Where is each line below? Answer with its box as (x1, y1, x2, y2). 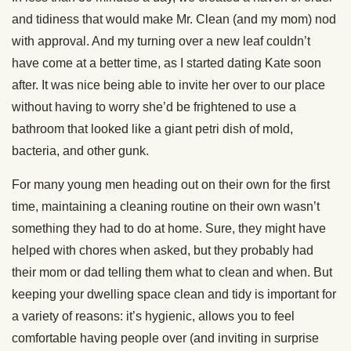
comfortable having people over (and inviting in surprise (12, 331, 319, 346)
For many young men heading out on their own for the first (12, 178, 330, 192)
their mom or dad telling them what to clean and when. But (12, 266, 332, 280)
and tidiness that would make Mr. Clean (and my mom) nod (12, 13, 336, 27)
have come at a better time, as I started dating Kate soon (12, 56, 321, 71)
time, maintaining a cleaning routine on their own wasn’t (12, 200, 320, 214)
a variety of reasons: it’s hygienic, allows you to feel (12, 309, 295, 324)
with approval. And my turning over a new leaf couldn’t (12, 34, 310, 49)
